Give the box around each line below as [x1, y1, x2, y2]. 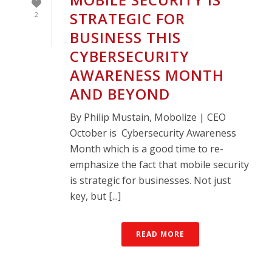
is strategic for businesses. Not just [70, 173, 231, 187]
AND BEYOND [70, 83, 170, 104]
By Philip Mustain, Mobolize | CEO [70, 110, 226, 124]
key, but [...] [70, 189, 121, 203]
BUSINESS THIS [70, 27, 181, 47]
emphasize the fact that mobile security [70, 157, 249, 171]
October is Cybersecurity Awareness [70, 126, 236, 140]
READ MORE [136, 228, 185, 239]
